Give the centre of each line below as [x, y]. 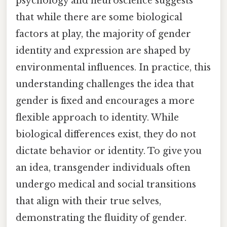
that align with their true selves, [88, 201]
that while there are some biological [99, 17]
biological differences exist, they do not [106, 135]
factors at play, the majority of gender [103, 34]
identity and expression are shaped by [103, 51]
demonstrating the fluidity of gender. [101, 218]
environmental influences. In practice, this [113, 68]
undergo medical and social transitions [106, 185]
